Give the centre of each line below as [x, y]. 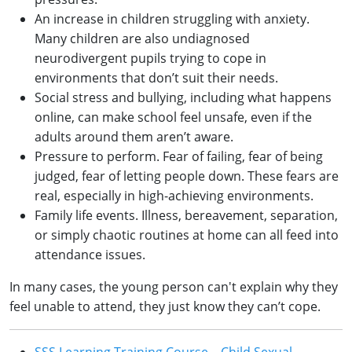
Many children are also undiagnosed [142, 38]
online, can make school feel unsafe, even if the [173, 117]
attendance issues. [90, 254]
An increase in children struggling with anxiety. [172, 18]
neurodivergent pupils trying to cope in [150, 58]
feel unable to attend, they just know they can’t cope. [165, 306]
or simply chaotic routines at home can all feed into [187, 235]
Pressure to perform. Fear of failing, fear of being [179, 156]
